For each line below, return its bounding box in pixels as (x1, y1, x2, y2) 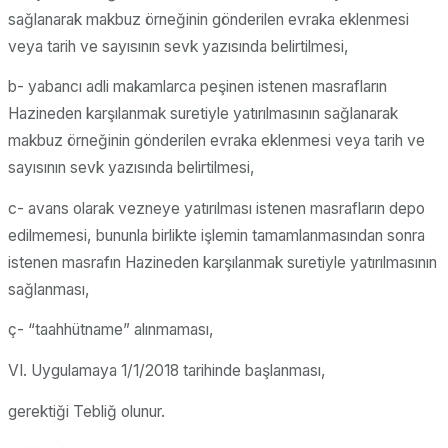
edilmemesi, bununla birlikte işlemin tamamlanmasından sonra (8, 225, 425, 245)
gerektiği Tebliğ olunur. (8, 401, 165, 421)
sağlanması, (8, 279, 90, 299)
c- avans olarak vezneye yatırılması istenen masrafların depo (8, 198, 425, 218)
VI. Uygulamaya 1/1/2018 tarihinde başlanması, (8, 361, 326, 380)
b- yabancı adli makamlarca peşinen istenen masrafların (8, 77, 387, 97)
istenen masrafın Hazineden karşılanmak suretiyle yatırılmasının (8, 252, 437, 272)
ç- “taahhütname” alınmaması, (8, 320, 214, 340)
